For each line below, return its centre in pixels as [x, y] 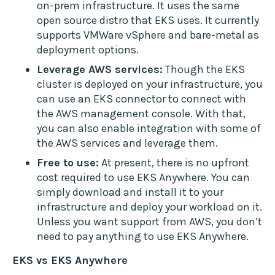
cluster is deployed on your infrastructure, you [150, 84]
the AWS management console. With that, [141, 114]
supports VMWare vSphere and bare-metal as [148, 35]
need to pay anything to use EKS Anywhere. [143, 237]
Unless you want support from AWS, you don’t [149, 222]
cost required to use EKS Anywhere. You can [143, 178]
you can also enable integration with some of [149, 129]
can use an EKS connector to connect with [141, 99]
